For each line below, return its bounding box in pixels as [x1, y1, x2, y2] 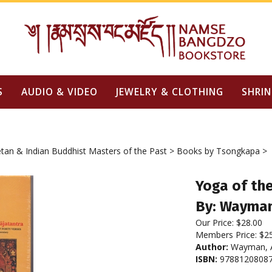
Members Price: [195, 229, 259, 240]
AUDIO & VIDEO [21, 85, 98, 98]
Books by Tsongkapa [177, 145, 260, 157]
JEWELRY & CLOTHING [115, 85, 223, 98]
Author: [195, 241, 228, 253]
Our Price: [195, 217, 234, 228]
